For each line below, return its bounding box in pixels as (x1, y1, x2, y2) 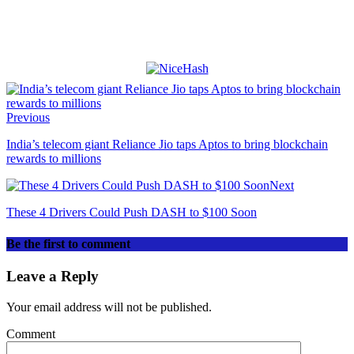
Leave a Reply (6, 267, 99, 284)
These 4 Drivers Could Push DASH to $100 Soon (6, 205, 257, 220)
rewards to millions (6, 152, 101, 166)
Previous (6, 111, 50, 125)
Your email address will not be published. (6, 299, 212, 314)
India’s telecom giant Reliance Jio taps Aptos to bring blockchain (6, 137, 328, 152)
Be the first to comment (6, 236, 130, 250)
